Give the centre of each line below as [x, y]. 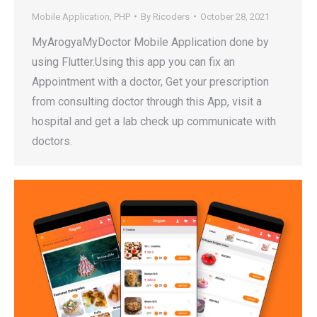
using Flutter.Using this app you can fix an [133, 62]
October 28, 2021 [235, 16]
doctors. [52, 141]
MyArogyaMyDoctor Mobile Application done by [150, 42]
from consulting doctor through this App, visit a [147, 101]
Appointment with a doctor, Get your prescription [150, 81]
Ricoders [171, 16]
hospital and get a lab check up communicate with [154, 121]
